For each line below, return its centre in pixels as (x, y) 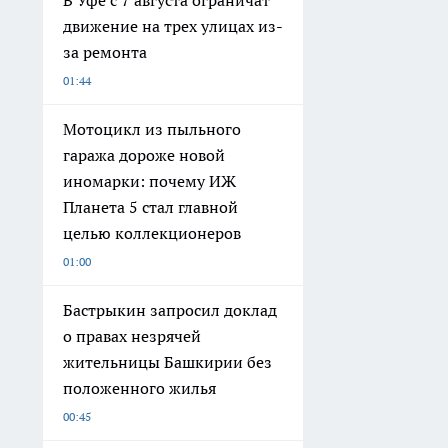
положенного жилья (139, 388)
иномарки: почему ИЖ (149, 181)
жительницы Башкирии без (167, 362)
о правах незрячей (132, 336)
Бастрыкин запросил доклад (170, 310)
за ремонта (105, 52)
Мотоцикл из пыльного (152, 129)
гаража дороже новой (144, 155)
